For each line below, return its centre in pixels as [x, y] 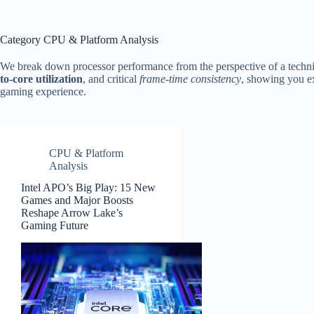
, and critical [111, 79]
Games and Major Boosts [77, 200]
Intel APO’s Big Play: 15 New [88, 187]
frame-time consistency [190, 79]
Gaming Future [55, 225]
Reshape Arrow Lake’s [72, 212]
